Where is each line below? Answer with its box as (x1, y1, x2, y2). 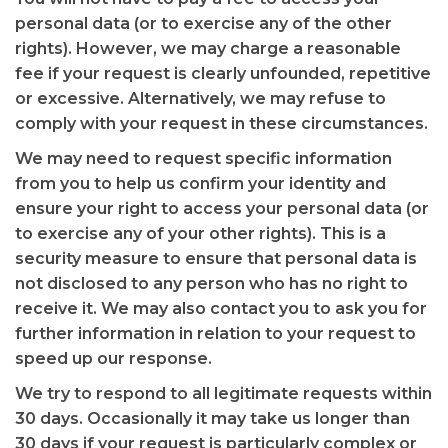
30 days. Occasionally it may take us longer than (15, 409, 410, 428)
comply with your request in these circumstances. (15, 114, 428, 133)
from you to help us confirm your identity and (15, 174, 386, 193)
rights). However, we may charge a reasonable (15, 39, 401, 58)
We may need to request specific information (15, 149, 392, 168)
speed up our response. (15, 349, 212, 368)
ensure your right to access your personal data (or (15, 199, 429, 218)
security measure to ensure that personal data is (15, 249, 417, 268)
